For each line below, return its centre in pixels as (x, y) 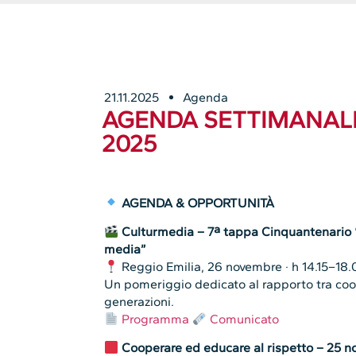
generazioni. (139, 302)
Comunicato (245, 319)
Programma (156, 319)
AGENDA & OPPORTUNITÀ (198, 203)
